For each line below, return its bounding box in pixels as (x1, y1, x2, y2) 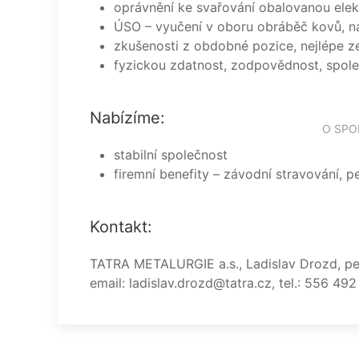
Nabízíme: (90, 108, 165, 127)
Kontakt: (90, 217, 152, 236)
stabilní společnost (114, 147, 228, 163)
